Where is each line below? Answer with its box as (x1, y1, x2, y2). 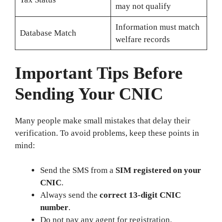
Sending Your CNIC (15, 84, 163, 104)
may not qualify (115, 1, 171, 11)
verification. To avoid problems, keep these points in (15, 128, 199, 138)
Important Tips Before (15, 63, 183, 83)
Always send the (40, 190, 100, 200)
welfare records (115, 35, 170, 44)
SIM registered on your (115, 166, 201, 175)
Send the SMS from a (40, 166, 115, 175)
